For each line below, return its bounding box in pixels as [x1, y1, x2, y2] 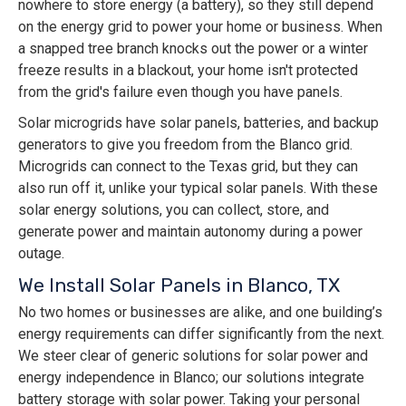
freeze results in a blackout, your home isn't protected [18, 62, 358, 80]
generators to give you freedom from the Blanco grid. [18, 136, 353, 154]
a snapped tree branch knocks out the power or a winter [18, 40, 368, 58]
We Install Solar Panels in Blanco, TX [18, 274, 340, 297]
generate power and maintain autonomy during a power [18, 223, 362, 241]
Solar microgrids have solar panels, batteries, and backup [18, 114, 379, 132]
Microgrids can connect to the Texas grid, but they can [18, 158, 358, 176]
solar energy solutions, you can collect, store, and [18, 201, 329, 219]
